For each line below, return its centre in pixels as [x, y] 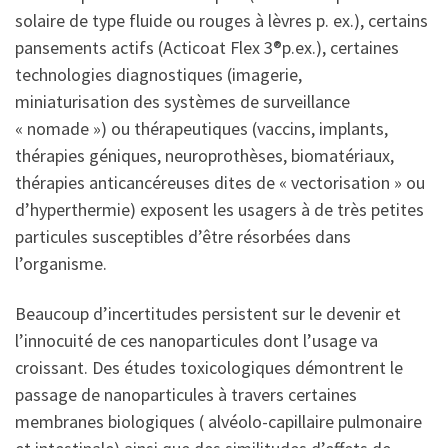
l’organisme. [61, 264]
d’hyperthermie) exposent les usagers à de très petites [219, 210]
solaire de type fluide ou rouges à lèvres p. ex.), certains [221, 21]
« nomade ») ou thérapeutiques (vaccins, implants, [201, 129]
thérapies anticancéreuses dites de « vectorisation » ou [220, 183]
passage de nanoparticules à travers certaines [186, 394]
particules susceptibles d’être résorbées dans [183, 237]
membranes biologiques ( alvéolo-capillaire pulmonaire [218, 421]
